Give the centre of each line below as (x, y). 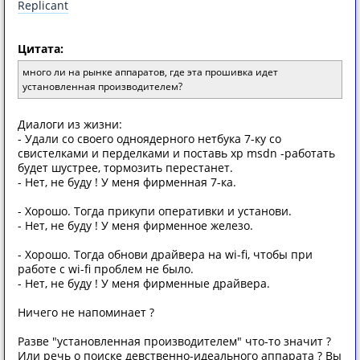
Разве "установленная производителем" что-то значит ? (174, 341)
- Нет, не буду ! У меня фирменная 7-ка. (127, 182)
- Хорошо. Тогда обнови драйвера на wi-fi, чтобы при (165, 254)
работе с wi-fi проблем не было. (106, 269)
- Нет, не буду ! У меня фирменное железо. (135, 225)
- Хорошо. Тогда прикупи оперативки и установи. (155, 211)
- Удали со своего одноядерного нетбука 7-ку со (149, 139)
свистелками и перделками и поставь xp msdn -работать (176, 153)
